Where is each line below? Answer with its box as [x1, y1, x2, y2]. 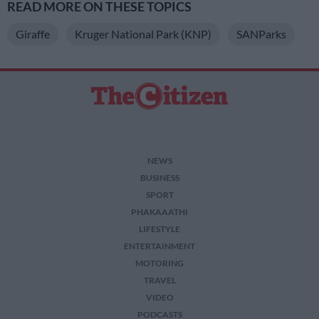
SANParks [236, 27, 286, 41]
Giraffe [16, 27, 50, 41]
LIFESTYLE [139, 224, 180, 235]
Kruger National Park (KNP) [75, 27, 211, 41]
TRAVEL [143, 275, 176, 286]
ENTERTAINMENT [124, 241, 195, 252]
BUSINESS [140, 172, 179, 184]
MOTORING [135, 258, 184, 269]
